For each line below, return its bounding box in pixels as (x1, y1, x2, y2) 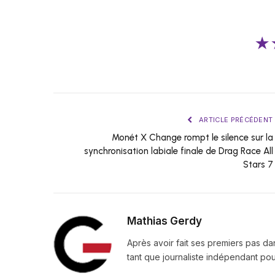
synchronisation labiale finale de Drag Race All (83, 145, 273, 157)
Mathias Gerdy (127, 215, 202, 228)
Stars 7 (242, 159, 273, 171)
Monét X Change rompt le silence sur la (111, 132, 273, 144)
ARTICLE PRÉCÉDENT (196, 115, 273, 125)
